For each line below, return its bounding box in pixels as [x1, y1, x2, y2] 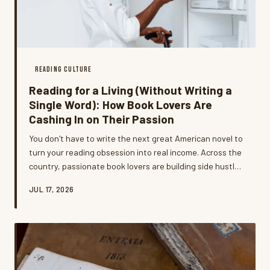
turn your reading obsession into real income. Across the [29, 146, 242, 157]
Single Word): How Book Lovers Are [29, 97, 212, 111]
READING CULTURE [34, 64, 92, 74]
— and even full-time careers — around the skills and [29, 174, 224, 185]
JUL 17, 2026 [29, 184, 74, 193]
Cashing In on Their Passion [29, 111, 174, 126]
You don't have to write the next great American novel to [29, 133, 243, 143]
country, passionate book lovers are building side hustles [29, 160, 243, 171]
